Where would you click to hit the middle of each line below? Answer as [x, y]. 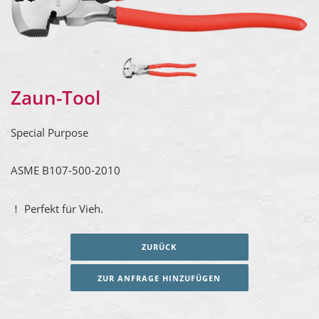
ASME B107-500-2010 [66, 170]
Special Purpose [49, 132]
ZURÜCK [159, 246]
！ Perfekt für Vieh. [57, 208]
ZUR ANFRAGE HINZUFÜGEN [159, 278]
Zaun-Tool [56, 97]
